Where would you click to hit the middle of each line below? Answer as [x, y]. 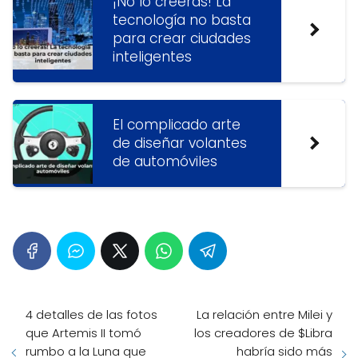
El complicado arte [177, 125]
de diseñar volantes [180, 143]
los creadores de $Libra [263, 333]
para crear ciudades [182, 38]
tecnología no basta [182, 20]
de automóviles [165, 161]
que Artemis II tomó [84, 333]
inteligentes [152, 57]
